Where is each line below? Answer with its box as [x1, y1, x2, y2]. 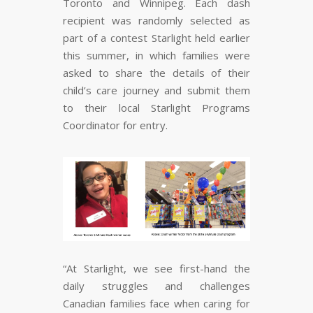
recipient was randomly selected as [63, 13, 250, 28]
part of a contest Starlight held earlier [63, 31, 250, 45]
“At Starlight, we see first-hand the [63, 261, 250, 276]
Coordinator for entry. [63, 118, 168, 133]
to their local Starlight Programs [63, 101, 250, 115]
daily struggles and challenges [63, 279, 250, 293]
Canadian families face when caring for [63, 296, 250, 311]
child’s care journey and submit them [63, 83, 250, 98]
